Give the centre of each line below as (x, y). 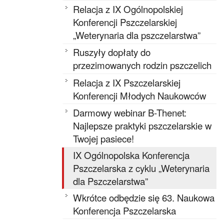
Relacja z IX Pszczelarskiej (127, 82)
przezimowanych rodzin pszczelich (142, 65)
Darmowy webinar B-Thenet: (130, 113)
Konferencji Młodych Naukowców (140, 95)
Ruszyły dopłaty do (112, 52)
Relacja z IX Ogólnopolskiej (128, 9)
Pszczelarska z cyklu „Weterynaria (141, 168)
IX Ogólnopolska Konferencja (131, 155)
